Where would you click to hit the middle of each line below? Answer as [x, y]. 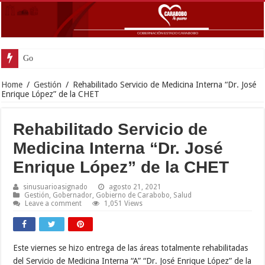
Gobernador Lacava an [61, 58]
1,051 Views [124, 203]
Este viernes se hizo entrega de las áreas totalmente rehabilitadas [131, 248]
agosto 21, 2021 [135, 187]
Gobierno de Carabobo [133, 195]
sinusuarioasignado [56, 187]
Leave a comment [54, 203]
